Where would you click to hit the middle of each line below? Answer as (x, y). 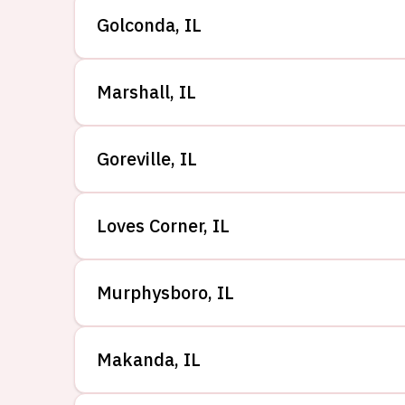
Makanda (136, 359)
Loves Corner (150, 226)
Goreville (134, 159)
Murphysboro (152, 292)
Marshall (133, 92)
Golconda (136, 25)
